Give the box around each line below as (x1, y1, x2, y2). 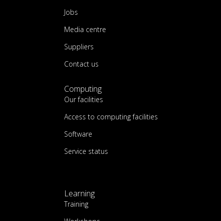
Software (64, 129, 92, 139)
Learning (64, 188, 95, 199)
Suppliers (64, 42, 94, 51)
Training (64, 199, 88, 209)
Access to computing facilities (64, 112, 158, 121)
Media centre (64, 25, 106, 34)
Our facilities (64, 95, 103, 104)
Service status (64, 147, 108, 156)
